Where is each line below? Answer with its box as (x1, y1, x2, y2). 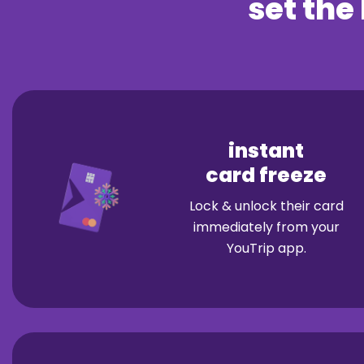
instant (228, 136, 305, 165)
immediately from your (193, 217, 340, 236)
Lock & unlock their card (188, 196, 344, 215)
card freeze (206, 160, 327, 189)
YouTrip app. (226, 238, 306, 258)
